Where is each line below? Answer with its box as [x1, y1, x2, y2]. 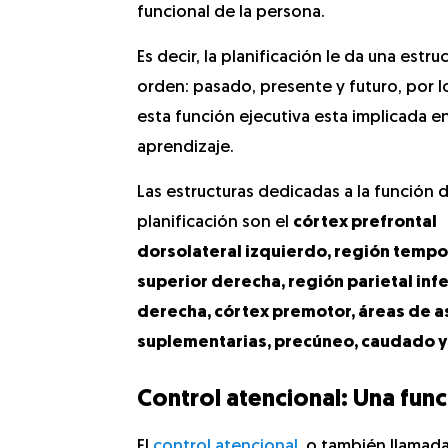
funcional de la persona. [137, 4, 325, 21]
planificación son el [137, 214, 293, 231]
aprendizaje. [137, 139, 234, 156]
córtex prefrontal [293, 214, 437, 231]
